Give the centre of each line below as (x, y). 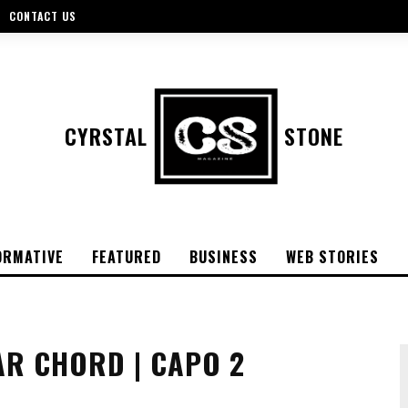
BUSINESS (224, 257)
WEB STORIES (332, 257)
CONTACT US (43, 16)
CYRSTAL (106, 136)
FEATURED (127, 257)
